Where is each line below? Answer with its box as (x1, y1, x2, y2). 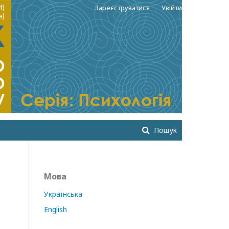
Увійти (162, 3, 182, 12)
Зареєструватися (95, 3, 150, 12)
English (44, 204, 67, 214)
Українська (44, 189, 82, 199)
